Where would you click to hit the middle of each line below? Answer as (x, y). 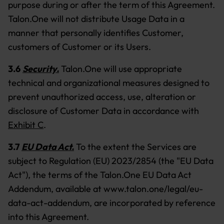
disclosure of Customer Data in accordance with (103, 111)
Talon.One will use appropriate (121, 69)
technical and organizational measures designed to (109, 83)
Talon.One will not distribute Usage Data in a (96, 19)
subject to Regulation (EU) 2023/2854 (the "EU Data (111, 161)
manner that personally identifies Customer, (96, 33)
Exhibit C (26, 125)
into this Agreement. (48, 217)
